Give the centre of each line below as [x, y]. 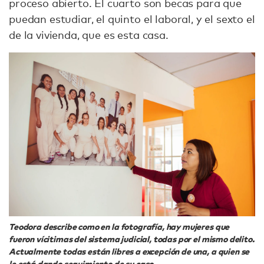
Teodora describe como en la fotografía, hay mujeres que [119, 227]
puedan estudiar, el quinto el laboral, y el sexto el [132, 19]
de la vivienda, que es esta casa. [89, 35]
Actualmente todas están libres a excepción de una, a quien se [129, 252]
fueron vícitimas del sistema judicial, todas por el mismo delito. [132, 239]
